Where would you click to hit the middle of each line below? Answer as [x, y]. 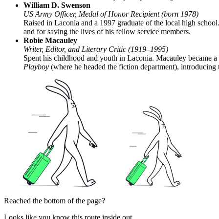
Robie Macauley [50, 41]
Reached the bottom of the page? [55, 201]
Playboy [36, 67]
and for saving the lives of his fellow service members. [107, 32]
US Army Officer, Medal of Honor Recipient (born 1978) [111, 14]
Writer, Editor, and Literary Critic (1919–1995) [96, 49]
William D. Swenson [57, 5]
